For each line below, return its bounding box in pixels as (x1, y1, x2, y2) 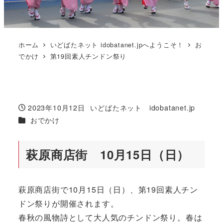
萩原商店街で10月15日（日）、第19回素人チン (18, 183, 198, 195)
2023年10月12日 (28, 102, 85, 112)
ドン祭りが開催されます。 (18, 197, 119, 209)
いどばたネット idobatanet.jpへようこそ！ (50, 40, 184, 50)
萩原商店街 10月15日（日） (26, 145, 190, 163)
